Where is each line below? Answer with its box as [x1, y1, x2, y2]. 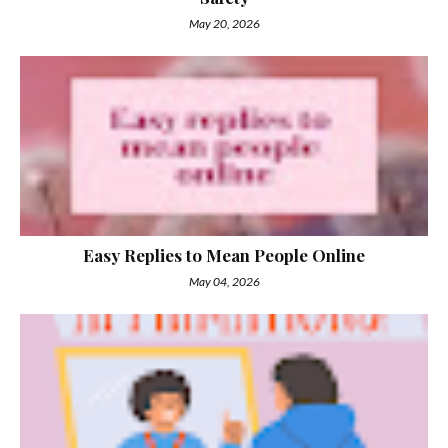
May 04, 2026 [188, 274, 260, 289]
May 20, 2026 [188, 16, 260, 31]
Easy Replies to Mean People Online [83, 244, 365, 266]
